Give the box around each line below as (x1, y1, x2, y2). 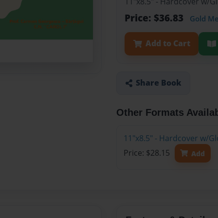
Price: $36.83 (125, 11, 186, 25)
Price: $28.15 (123, 147, 172, 159)
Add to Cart (145, 38, 190, 49)
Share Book (135, 77, 182, 89)
